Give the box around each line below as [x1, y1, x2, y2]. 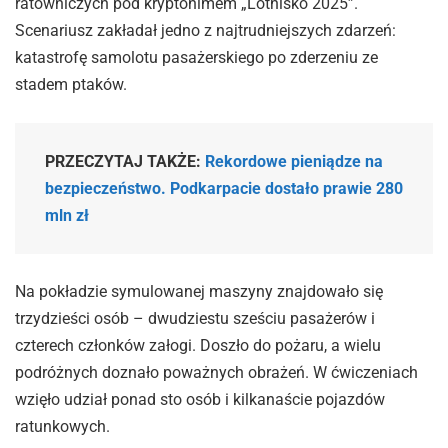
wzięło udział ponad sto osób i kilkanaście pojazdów [15, 390, 385, 410]
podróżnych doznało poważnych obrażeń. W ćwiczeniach [15, 363, 418, 383]
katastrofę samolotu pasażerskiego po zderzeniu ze [15, 48, 378, 68]
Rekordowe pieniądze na [205, 151, 383, 171]
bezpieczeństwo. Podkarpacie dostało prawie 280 [45, 178, 403, 198]
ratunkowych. [15, 417, 110, 437]
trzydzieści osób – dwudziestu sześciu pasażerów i [15, 309, 375, 329]
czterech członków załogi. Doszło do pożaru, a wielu [15, 336, 381, 356]
